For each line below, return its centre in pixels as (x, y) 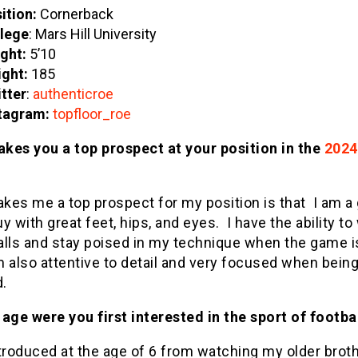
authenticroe (74, 94)
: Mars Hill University (94, 34)
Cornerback (76, 14)
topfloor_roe (91, 114)
